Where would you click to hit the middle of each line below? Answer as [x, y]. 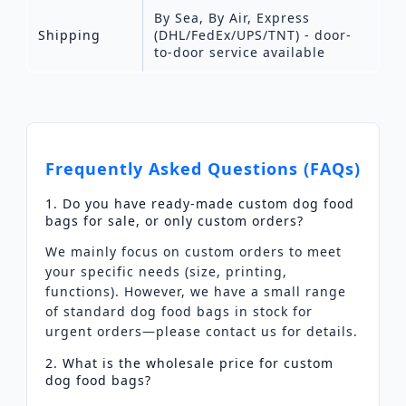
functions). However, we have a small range [195, 291]
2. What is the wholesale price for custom [189, 362]
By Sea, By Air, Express [232, 17]
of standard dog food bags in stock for [179, 311]
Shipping [69, 34]
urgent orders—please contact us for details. [201, 331]
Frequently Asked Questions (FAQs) [203, 168]
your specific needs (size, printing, [166, 271]
